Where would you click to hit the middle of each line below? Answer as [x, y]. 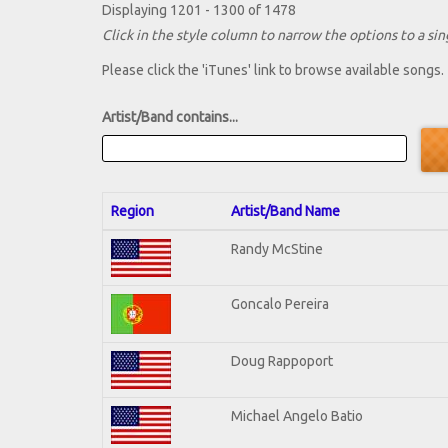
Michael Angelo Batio [297, 415]
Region [132, 210]
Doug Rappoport [282, 360]
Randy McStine [277, 248]
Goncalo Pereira [280, 303]
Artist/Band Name [285, 210]
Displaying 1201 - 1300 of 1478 [199, 10]
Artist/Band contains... [170, 117]
